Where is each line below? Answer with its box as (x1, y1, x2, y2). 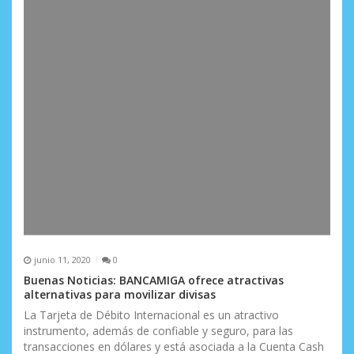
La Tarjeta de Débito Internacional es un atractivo (24, 307, 279, 323)
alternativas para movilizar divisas (24, 287, 216, 303)
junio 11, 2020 (33, 253, 91, 265)
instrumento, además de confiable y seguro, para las (24, 323, 293, 339)
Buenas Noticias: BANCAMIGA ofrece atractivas (24, 273, 284, 288)
